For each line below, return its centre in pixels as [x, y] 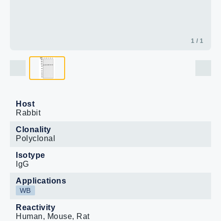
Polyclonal [36, 138]
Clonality [34, 129]
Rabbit [28, 113]
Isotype [31, 155]
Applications [41, 181]
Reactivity [36, 207]
